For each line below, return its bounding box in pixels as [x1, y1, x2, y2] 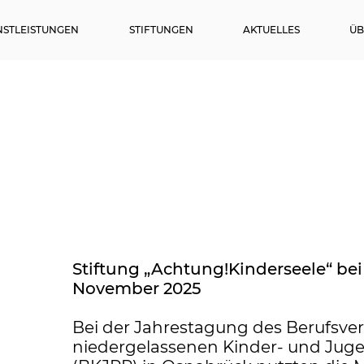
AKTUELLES [243, 24, 300, 36]
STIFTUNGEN [129, 24, 193, 36]
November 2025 [72, 279, 201, 298]
